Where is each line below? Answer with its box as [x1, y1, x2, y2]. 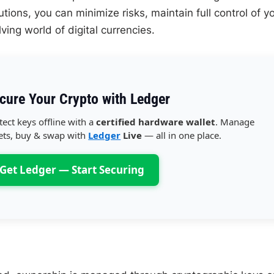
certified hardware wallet [96, 115, 216, 128]
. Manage [215, 115, 255, 128]
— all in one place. [142, 128, 222, 141]
